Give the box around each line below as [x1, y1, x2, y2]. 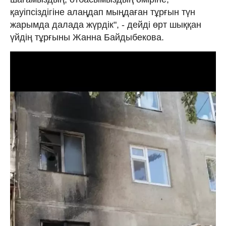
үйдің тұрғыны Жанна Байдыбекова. [10, 32, 166, 42]
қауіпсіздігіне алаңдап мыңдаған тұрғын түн [10, 7, 195, 17]
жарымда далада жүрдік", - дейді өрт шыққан [10, 19, 201, 30]
